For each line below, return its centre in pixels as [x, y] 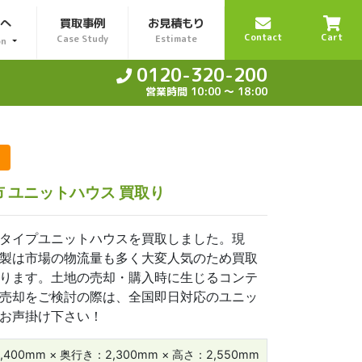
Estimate [176, 39]
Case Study [82, 39]
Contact [263, 38]
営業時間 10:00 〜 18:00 [206, 92]
